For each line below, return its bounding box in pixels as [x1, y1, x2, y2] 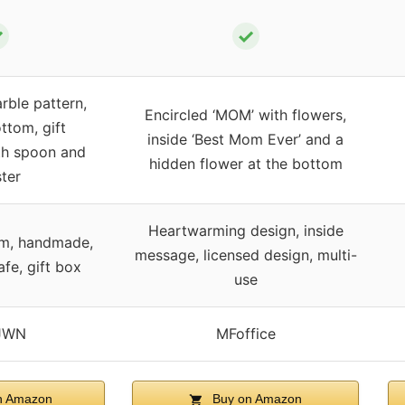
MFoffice [215, 325, 276, 344]
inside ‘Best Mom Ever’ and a [147, 130, 344, 149]
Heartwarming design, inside [147, 221, 344, 240]
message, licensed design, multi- [134, 246, 357, 265]
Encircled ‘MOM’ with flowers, [145, 106, 346, 125]
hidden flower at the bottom [148, 155, 343, 174]
